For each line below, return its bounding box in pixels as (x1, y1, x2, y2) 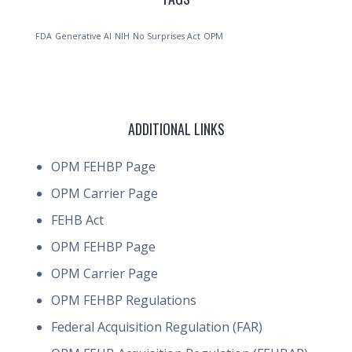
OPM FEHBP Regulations (51, 291, 196, 309)
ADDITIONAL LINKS (127, 119, 225, 139)
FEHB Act (51, 211, 104, 229)
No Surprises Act (133, 31, 200, 42)
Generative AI (55, 31, 112, 42)
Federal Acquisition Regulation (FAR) (51, 318, 262, 335)
